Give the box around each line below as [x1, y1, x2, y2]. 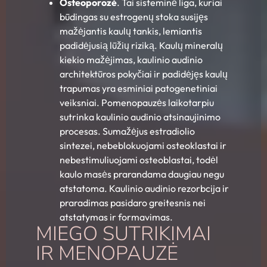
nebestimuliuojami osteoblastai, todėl [60, 154, 218, 166]
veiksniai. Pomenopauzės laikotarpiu [60, 97, 214, 109]
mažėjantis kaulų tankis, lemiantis [60, 25, 202, 38]
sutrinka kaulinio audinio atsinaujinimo [60, 111, 221, 123]
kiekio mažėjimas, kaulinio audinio [60, 54, 203, 66]
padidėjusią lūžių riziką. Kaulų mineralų [60, 39, 223, 52]
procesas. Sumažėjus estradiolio [60, 125, 195, 138]
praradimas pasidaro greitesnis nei [60, 197, 206, 209]
